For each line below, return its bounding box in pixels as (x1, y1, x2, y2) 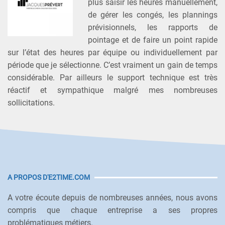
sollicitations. (8, 97, 55, 107)
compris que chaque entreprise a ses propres (8, 205, 217, 215)
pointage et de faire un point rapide (88, 35, 217, 45)
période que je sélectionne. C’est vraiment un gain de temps (8, 60, 217, 70)
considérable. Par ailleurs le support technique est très (8, 72, 217, 82)
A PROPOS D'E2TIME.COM (8, 173, 90, 182)
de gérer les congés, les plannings (88, 10, 217, 20)
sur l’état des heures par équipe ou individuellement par (8, 47, 217, 57)
